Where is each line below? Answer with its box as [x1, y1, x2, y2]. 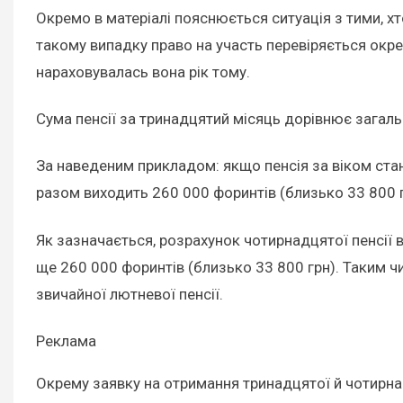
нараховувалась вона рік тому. [36, 63, 250, 82]
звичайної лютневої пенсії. [36, 284, 223, 303]
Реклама [36, 331, 96, 350]
